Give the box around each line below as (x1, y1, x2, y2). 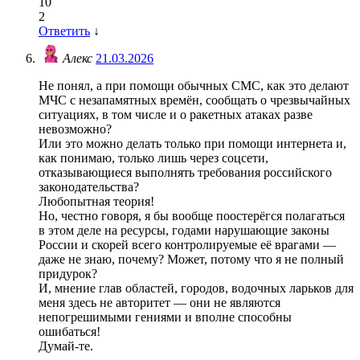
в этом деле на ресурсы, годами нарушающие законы (39, 223, 329, 238)
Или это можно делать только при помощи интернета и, (39, 137, 346, 151)
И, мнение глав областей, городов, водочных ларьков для (39, 281, 354, 296)
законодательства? (39, 180, 139, 194)
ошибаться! (39, 325, 100, 339)
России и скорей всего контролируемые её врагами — (39, 238, 336, 252)
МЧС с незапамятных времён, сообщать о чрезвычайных (39, 93, 350, 108)
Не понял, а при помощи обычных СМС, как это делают (39, 79, 349, 93)
